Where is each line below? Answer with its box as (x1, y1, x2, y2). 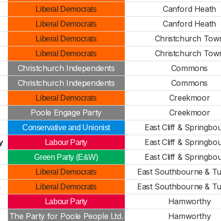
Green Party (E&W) (34, 153, 98, 161)
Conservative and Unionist (22, 123, 110, 132)
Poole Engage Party (31, 108, 102, 117)
